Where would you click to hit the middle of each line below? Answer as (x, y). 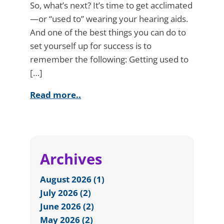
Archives (71, 158)
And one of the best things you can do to (108, 32)
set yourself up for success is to (91, 45)
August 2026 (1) (72, 179)
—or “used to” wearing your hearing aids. (109, 18)
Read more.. (55, 94)
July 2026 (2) (65, 192)
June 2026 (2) (67, 206)
